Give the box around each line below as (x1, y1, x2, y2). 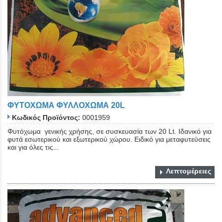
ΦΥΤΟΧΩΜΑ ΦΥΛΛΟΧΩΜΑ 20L (7, 101, 125, 110)
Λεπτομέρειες (166, 166, 211, 175)
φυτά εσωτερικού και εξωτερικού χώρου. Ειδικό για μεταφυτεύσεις (7, 135, 211, 143)
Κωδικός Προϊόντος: (12, 113, 80, 121)
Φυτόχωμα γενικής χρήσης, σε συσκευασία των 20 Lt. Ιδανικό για (7, 127, 212, 135)
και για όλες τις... (7, 143, 59, 151)
